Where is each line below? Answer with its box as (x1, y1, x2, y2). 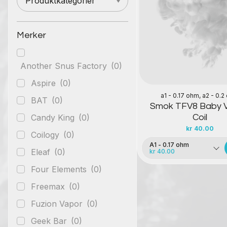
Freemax (31, 181, 67, 192)
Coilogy (31, 129, 62, 140)
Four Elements (31, 164, 89, 174)
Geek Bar (31, 215, 69, 226)
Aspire (31, 78, 58, 88)
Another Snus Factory (20, 60, 109, 71)
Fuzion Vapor (31, 198, 85, 209)
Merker (17, 30, 46, 40)
